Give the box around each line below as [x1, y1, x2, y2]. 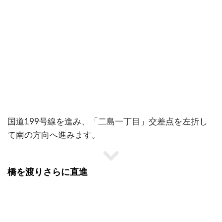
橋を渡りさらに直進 [7, 166, 88, 177]
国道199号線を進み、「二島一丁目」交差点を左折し [7, 115, 208, 126]
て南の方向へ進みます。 [7, 129, 100, 140]
